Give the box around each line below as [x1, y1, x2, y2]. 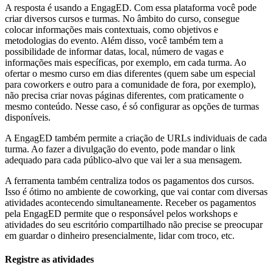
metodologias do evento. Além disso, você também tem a [5, 35, 223, 46]
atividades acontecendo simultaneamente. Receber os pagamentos [5, 197, 256, 208]
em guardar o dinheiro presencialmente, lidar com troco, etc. [5, 230, 235, 241]
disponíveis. [5, 112, 51, 122]
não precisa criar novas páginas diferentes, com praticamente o [5, 90, 244, 101]
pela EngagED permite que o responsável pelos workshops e [5, 208, 238, 219]
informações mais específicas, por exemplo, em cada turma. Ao [5, 57, 246, 68]
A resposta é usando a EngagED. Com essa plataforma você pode [5, 2, 257, 13]
